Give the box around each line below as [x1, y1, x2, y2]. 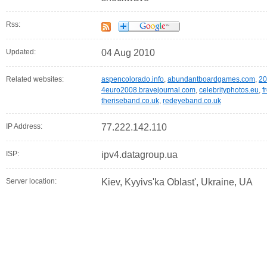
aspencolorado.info [101, 75, 164, 84]
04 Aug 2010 [101, 48, 155, 58]
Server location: [6, 177, 57, 186]
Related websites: [6, 75, 64, 84]
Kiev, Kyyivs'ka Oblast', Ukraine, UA [101, 177, 253, 188]
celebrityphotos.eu [199, 86, 259, 95]
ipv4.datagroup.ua [101, 150, 178, 160]
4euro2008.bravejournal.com [101, 86, 195, 95]
